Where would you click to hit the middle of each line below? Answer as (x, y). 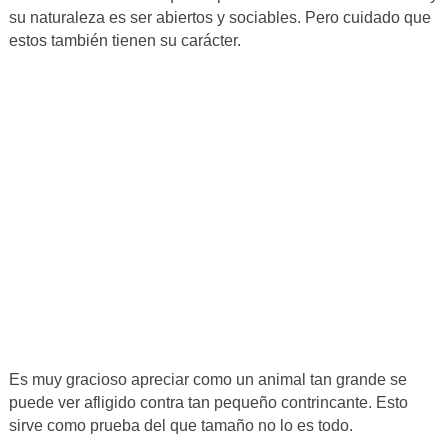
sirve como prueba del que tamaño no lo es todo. (180, 426)
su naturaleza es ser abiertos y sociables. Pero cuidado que (219, 18)
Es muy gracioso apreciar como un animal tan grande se (207, 380)
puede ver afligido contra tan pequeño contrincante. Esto (208, 403)
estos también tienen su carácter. (124, 41)
